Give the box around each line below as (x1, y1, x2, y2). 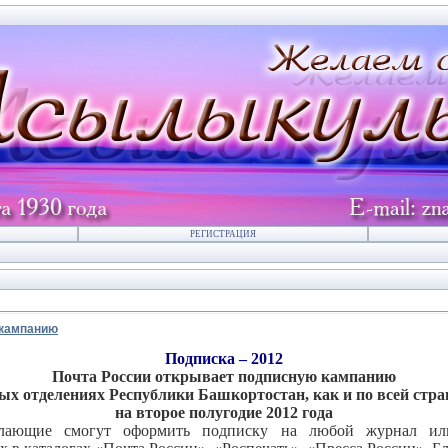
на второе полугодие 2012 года (115, 404, 333, 421)
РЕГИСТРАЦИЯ (190, 229, 256, 239)
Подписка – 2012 (165, 350, 283, 367)
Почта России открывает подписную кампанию (52, 368, 396, 385)
